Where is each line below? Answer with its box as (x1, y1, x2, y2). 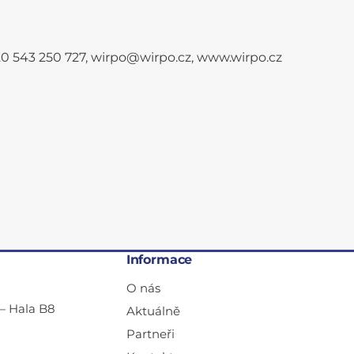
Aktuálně (126, 303, 180, 318)
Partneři (126, 326, 175, 341)
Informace (126, 251, 193, 267)
